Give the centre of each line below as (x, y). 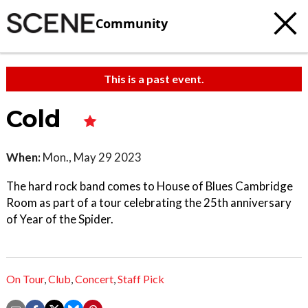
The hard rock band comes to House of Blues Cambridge (150, 186)
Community (132, 23)
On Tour (25, 279)
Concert (94, 279)
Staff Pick (141, 279)
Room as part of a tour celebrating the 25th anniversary (149, 202)
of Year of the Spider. (60, 219)
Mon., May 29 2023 (91, 157)
